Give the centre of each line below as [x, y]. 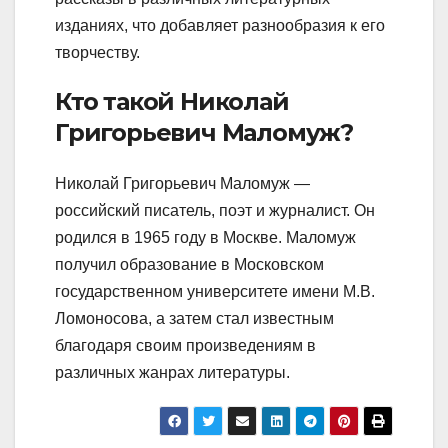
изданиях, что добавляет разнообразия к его [220, 25]
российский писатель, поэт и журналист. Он [215, 211]
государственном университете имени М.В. [215, 292]
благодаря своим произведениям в [185, 346]
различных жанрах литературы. [172, 373]
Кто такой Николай [172, 101]
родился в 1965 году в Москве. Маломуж [205, 238]
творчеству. [97, 52]
